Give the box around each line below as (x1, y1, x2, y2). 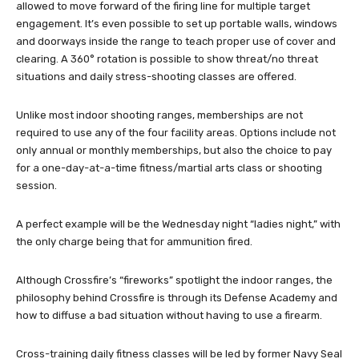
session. (16, 179, 57, 192)
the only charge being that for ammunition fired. (16, 236, 252, 248)
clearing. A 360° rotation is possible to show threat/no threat (16, 53, 318, 66)
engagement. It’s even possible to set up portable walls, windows (16, 18, 337, 30)
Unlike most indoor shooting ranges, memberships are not (16, 109, 303, 122)
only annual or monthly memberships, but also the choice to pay (16, 144, 332, 157)
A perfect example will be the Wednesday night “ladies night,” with (16, 218, 341, 231)
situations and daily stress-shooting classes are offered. (16, 71, 296, 83)
